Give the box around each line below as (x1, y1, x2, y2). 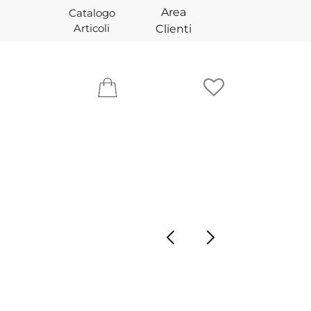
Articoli (74, 22, 110, 35)
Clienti (155, 22, 192, 35)
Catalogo (68, 6, 115, 19)
